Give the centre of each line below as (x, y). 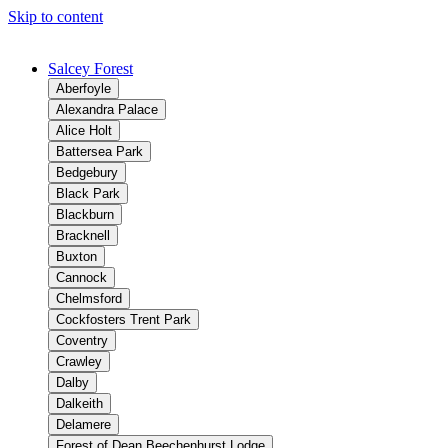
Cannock (81, 277)
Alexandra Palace (107, 109)
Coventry (82, 340)
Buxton (76, 256)
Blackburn (85, 214)
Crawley (79, 361)
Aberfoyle (83, 88)
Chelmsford (89, 298)
